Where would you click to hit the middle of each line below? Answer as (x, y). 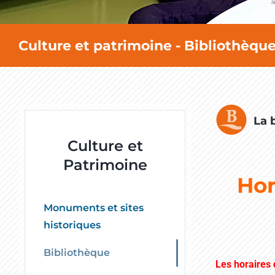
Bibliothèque (77, 252)
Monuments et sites (94, 207)
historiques (72, 225)
